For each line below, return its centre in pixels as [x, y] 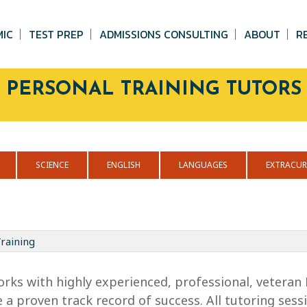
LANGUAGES [203, 165]
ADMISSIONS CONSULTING [164, 34]
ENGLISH [123, 165]
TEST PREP [56, 34]
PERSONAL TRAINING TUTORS [153, 90]
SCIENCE [52, 165]
